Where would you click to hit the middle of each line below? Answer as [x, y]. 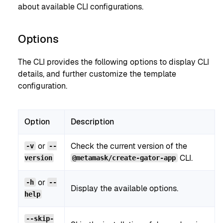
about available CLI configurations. [81, 6]
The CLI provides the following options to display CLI [113, 62]
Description [92, 121]
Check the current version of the [129, 146]
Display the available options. [124, 188]
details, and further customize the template [97, 74]
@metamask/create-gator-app [124, 158]
